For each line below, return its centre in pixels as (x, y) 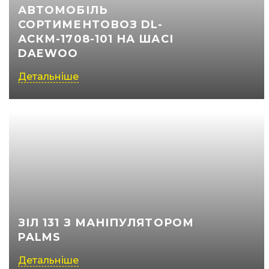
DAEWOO (48, 53)
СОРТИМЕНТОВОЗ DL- (91, 25)
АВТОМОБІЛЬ (63, 10)
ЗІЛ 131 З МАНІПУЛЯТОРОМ (106, 223)
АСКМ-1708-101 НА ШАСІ (96, 39)
